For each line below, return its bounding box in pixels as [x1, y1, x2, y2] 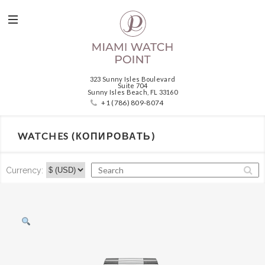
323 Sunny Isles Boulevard [89, 75, 176, 83]
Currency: [6, 165, 43, 175]
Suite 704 [118, 82, 147, 89]
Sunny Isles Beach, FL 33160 [87, 88, 178, 96]
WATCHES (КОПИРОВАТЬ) [18, 130, 155, 141]
